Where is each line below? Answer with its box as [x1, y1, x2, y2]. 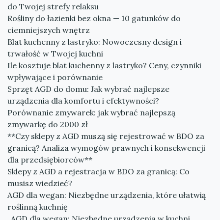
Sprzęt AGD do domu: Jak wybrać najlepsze [7, 84, 169, 94]
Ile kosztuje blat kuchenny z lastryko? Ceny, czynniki [7, 60, 201, 70]
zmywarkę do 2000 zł [7, 119, 88, 129]
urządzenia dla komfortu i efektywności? [7, 96, 159, 106]
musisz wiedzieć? [7, 178, 72, 188]
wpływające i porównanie [7, 72, 103, 82]
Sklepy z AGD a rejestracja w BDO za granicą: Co [7, 166, 190, 176]
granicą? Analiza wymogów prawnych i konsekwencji [7, 143, 205, 153]
